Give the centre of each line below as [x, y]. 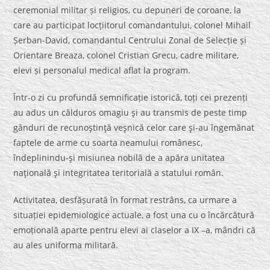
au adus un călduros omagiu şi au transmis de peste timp [130, 113]
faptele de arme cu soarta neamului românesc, [108, 143]
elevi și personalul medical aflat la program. [102, 71]
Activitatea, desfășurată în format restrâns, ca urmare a [125, 200]
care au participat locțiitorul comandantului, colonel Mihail [132, 25]
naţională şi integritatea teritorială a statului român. [119, 173]
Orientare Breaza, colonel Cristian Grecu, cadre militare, [126, 55]
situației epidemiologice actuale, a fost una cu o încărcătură [134, 215]
